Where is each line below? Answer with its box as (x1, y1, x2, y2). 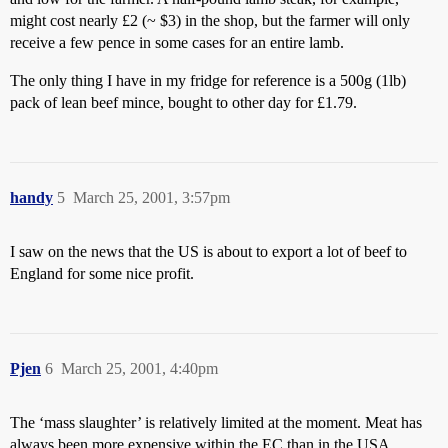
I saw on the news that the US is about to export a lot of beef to (10, 243, 407, 260)
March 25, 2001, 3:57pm (73, 189, 230, 206)
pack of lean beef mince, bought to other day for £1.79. (10, 94, 357, 111)
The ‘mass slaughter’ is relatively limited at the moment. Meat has (10, 414, 422, 431)
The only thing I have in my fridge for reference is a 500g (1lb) (10, 72, 406, 89)
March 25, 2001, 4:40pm (61, 360, 218, 377)
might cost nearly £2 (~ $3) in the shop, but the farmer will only (10, 12, 410, 29)
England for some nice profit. (10, 265, 194, 282)
